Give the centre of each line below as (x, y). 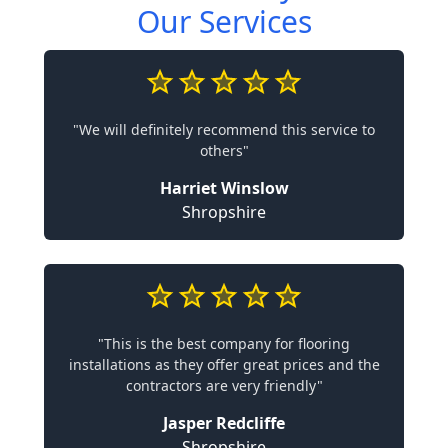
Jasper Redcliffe (224, 423)
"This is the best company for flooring (224, 343)
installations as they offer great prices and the (224, 364)
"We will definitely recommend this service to (224, 129)
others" (224, 150)
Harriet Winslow (224, 188)
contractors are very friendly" (224, 385)
